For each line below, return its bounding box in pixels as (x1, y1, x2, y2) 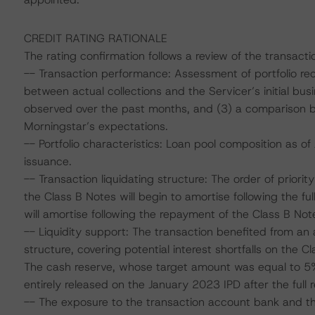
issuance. (23, 154, 72, 169)
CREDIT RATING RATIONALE (23, 31, 167, 46)
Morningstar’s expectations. (23, 119, 168, 134)
